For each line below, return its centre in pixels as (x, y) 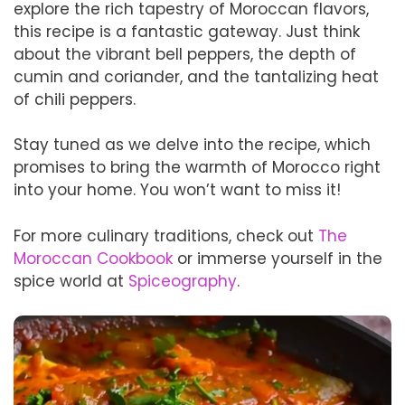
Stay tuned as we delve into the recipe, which (192, 145)
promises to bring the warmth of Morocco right (197, 167)
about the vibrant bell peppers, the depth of (185, 54)
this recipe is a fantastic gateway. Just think (187, 31)
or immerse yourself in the (278, 258)
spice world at (71, 281)
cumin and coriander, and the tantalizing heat (196, 76)
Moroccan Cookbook (93, 258)
